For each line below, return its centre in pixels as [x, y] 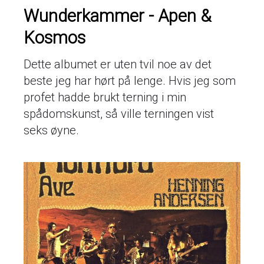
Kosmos [55, 37]
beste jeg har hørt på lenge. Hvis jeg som [130, 80]
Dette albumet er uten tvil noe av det [118, 64]
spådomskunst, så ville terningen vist [119, 113]
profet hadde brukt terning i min [105, 97]
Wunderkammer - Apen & [117, 16]
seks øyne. [51, 130]
